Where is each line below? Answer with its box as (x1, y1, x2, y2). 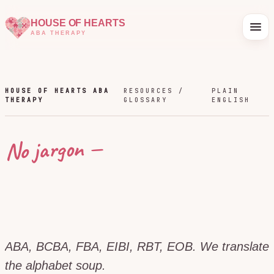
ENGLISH (212, 96, 251, 104)
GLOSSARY (124, 96, 168, 104)
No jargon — (4, 133, 103, 166)
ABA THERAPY (31, 29, 86, 36)
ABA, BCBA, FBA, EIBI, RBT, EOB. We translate (5, 240, 269, 253)
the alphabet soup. (5, 259, 106, 272)
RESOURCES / (124, 87, 185, 95)
